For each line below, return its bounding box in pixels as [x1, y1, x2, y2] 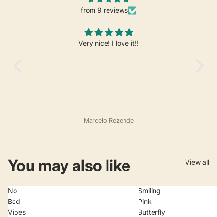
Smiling [138, 186, 161, 195]
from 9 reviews [81, 6, 128, 15]
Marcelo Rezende [83, 116, 134, 124]
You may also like [8, 156, 130, 175]
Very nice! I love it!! [78, 39, 139, 47]
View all [185, 158, 209, 167]
